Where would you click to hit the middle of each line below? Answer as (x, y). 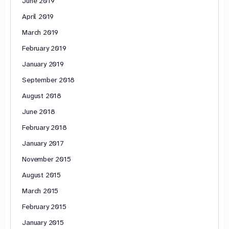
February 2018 (44, 127)
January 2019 (43, 64)
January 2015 (43, 222)
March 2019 (40, 32)
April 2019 (38, 16)
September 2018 (49, 79)
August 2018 (42, 95)
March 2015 (40, 190)
